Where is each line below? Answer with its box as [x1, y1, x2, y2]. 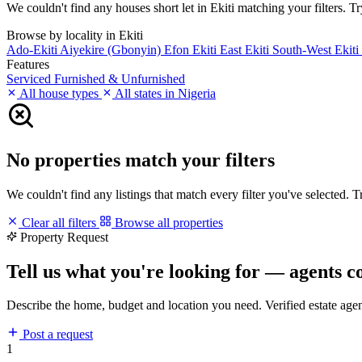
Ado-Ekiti [6, 42, 60, 57]
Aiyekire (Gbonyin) [60, 42, 164, 57]
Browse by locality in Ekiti [6, 27, 143, 42]
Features [6, 57, 49, 71]
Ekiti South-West [245, 42, 335, 57]
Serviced [6, 71, 54, 86]
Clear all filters [19, 215, 99, 229]
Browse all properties [112, 215, 223, 229]
